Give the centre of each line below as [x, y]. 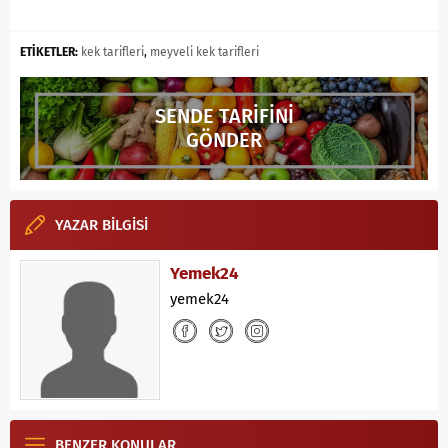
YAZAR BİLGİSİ [101, 224]
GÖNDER [224, 140]
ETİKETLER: [49, 52]
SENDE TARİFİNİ [224, 116]
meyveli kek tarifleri [204, 52]
